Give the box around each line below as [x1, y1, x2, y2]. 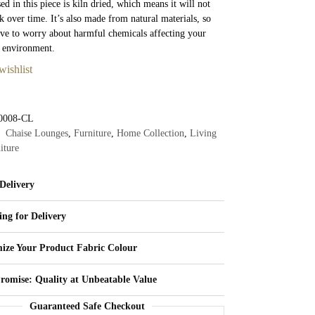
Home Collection [117, 127, 185, 139]
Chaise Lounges [6, 127, 69, 139]
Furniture [74, 127, 112, 139]
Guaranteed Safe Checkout [29, 300, 145, 311]
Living [190, 127, 217, 139]
